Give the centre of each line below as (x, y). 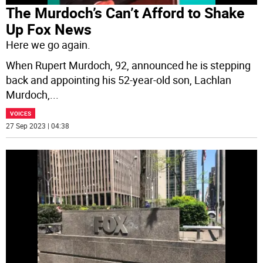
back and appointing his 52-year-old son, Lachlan (119, 80)
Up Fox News (49, 29)
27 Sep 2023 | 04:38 (38, 125)
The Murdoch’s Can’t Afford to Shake (126, 12)
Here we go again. (48, 44)
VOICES (21, 113)
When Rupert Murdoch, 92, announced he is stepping (129, 65)
